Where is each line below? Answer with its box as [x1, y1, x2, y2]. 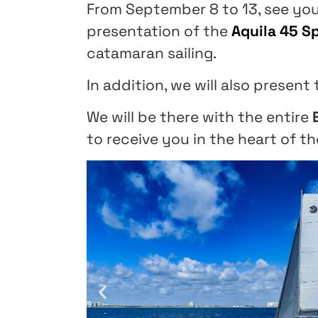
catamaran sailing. [87, 43, 216, 62]
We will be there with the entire [87, 107, 312, 127]
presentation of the [87, 21, 231, 40]
